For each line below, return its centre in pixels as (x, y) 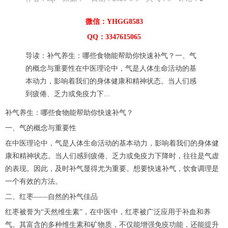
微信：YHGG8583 (114, 22)
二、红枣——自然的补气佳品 (51, 197)
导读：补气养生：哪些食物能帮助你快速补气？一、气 (111, 56)
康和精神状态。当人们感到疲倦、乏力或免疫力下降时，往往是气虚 (112, 156)
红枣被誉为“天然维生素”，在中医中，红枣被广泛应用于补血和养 (108, 212)
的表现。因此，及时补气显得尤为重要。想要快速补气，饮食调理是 (112, 169)
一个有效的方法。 (34, 182)
